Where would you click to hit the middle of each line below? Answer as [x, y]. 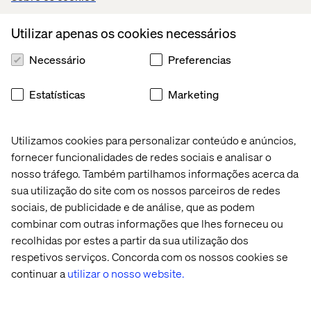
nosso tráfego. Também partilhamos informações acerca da [155, 173]
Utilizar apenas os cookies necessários [124, 33]
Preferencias [200, 59]
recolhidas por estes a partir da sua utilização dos [130, 240]
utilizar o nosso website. [126, 273]
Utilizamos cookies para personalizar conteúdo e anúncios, [154, 140]
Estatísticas [57, 94]
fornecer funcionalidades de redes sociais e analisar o [141, 157]
